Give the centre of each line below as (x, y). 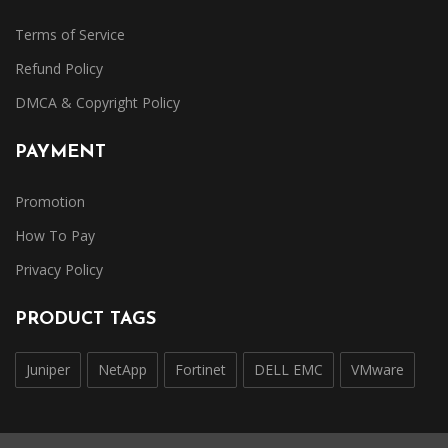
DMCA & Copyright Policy (97, 102)
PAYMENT (60, 152)
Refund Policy (59, 68)
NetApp (122, 369)
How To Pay (55, 235)
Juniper (48, 369)
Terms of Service (70, 34)
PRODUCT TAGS (85, 319)
